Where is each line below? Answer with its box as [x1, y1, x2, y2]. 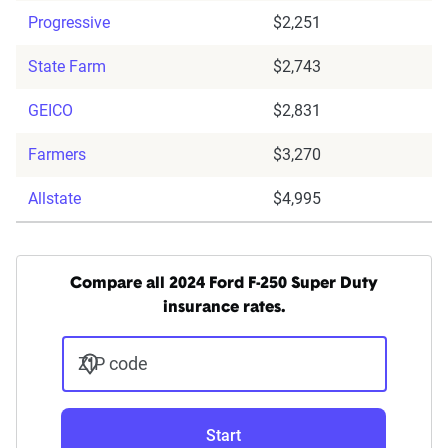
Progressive [28, 13, 110, 33]
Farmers [28, 145, 86, 165]
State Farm [28, 57, 106, 77]
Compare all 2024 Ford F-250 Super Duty [70, 276, 378, 293]
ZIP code [77, 353, 148, 375]
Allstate [28, 189, 81, 209]
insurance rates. [163, 300, 285, 317]
